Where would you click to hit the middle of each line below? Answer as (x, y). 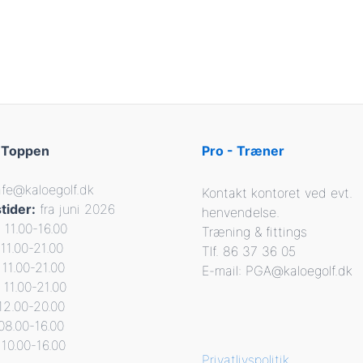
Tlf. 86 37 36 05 (249, 251)
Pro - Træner (243, 151)
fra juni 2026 (75, 209)
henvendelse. (241, 212)
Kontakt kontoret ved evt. (277, 193)
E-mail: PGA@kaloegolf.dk (277, 271)
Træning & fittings (254, 232)
